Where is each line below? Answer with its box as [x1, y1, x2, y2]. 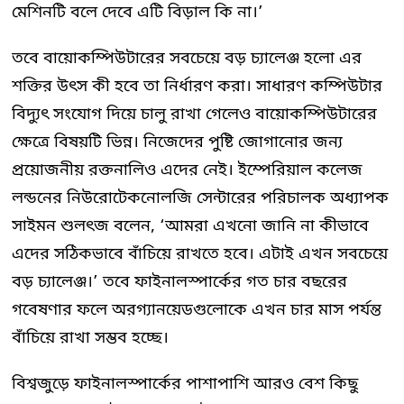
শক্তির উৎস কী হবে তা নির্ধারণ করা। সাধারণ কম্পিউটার [12, 75, 382, 97]
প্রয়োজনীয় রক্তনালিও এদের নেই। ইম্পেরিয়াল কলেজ [12, 159, 363, 181]
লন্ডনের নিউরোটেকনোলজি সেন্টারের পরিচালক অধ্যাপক [12, 187, 389, 209]
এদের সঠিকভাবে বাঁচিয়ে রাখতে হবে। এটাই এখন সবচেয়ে [12, 243, 388, 265]
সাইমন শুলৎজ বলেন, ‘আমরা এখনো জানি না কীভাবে [12, 215, 369, 237]
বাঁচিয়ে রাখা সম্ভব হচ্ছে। [12, 326, 169, 349]
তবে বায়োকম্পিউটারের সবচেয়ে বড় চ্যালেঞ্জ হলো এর [12, 47, 362, 69]
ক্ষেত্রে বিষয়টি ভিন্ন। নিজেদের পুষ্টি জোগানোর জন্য [12, 131, 343, 153]
